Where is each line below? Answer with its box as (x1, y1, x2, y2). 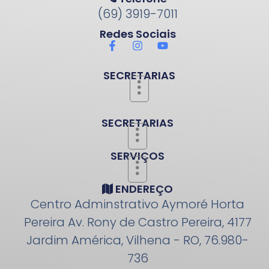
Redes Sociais (99, 26, 176, 41)
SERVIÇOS (110, 148, 165, 163)
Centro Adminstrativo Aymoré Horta (31, 195, 245, 213)
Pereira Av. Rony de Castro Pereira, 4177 (23, 213, 252, 231)
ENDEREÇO (113, 181, 174, 196)
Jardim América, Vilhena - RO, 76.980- (26, 231, 249, 249)
